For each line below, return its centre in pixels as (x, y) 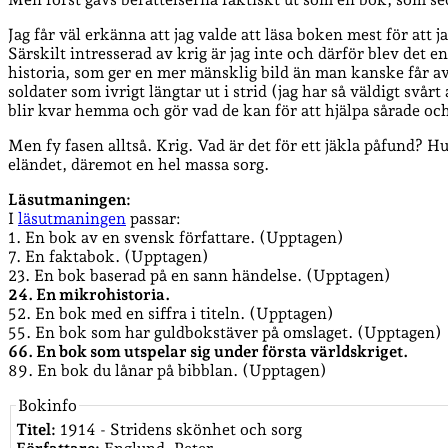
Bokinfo (47, 405)
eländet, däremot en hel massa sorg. (138, 164)
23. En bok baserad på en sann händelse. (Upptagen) (199, 275)
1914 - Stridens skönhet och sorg (179, 429)
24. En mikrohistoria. (89, 294)
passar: (153, 218)
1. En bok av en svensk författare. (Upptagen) (176, 237)
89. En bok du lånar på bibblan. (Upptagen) (167, 370)
